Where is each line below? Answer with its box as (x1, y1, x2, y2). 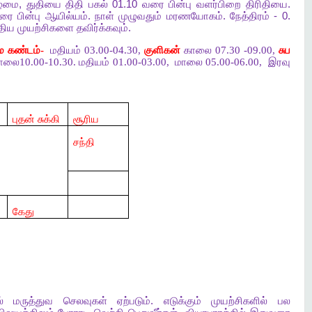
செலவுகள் (63, 295, 107, 307)
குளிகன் (144, 44, 181, 56)
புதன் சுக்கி (12, 113, 60, 125)
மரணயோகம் (166, 10, 223, 22)
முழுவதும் (118, 10, 162, 22)
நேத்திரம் (229, 10, 270, 22)
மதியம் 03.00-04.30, (50, 44, 145, 56)
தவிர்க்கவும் (76, 22, 128, 33)
